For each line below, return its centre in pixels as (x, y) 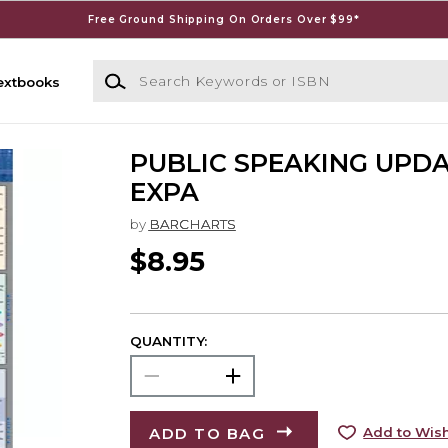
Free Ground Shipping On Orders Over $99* (223, 19)
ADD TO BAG (207, 433)
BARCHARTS (192, 224)
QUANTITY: (168, 340)
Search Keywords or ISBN (181, 69)
